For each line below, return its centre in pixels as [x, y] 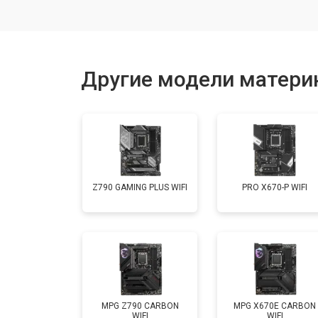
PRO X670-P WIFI [275, 187]
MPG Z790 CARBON [140, 306]
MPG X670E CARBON [275, 306]
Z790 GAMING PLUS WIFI [140, 187]
